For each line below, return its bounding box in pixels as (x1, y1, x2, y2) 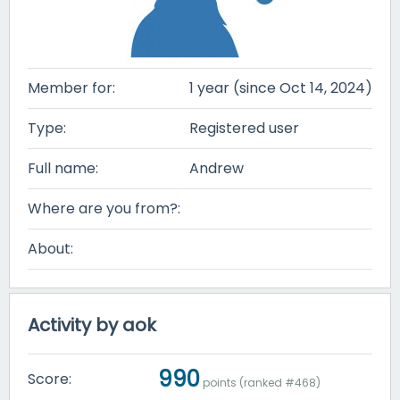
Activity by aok (28, 312, 156, 337)
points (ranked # (200, 374, 295, 390)
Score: (28, 368, 71, 389)
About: (28, 238, 73, 259)
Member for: (28, 78, 115, 98)
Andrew (189, 158, 244, 179)
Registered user (189, 118, 299, 138)
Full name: (28, 158, 98, 179)
